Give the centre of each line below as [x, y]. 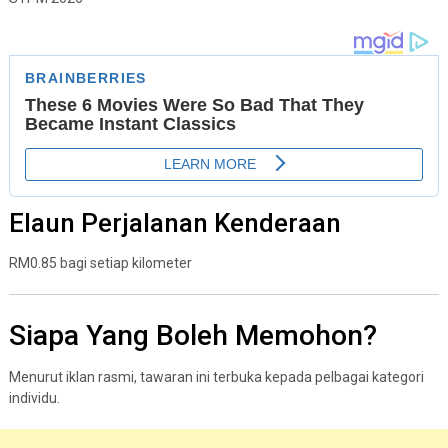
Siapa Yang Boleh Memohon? [192, 335]
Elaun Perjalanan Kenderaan [174, 222]
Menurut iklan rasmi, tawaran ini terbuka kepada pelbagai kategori [216, 376]
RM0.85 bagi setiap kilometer [100, 262]
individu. [34, 397]
